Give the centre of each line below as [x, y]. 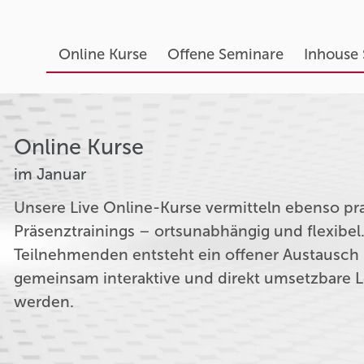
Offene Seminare [225, 54]
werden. [44, 301]
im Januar [50, 174]
